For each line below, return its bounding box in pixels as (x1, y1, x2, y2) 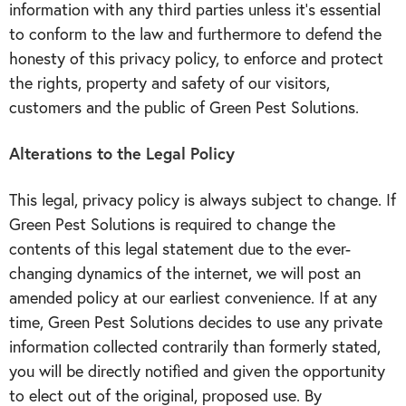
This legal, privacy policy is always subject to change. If (9, 188, 396, 210)
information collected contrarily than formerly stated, (9, 335, 381, 357)
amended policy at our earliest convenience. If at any (9, 286, 377, 308)
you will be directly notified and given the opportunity (9, 360, 385, 382)
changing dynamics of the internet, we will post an (9, 262, 361, 284)
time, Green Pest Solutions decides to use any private (9, 311, 382, 333)
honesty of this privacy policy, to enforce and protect (9, 47, 383, 69)
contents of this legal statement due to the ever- (9, 237, 351, 259)
